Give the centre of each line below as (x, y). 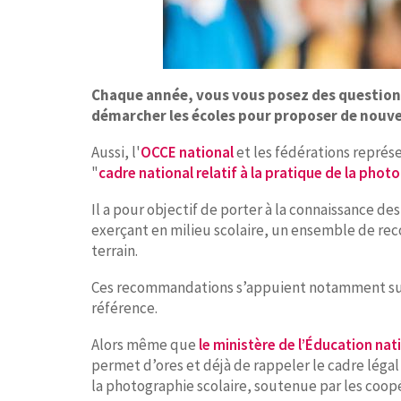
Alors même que (145, 345)
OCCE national (187, 152)
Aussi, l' (116, 152)
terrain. (115, 251)
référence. (124, 308)
